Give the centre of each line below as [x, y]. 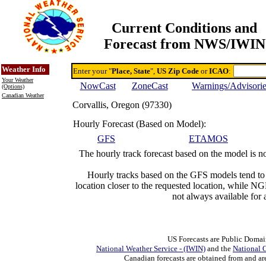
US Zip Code [178, 71]
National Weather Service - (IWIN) [151, 248]
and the [219, 248]
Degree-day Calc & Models [207, 58]
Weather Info [24, 69]
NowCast [98, 86]
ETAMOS [208, 139]
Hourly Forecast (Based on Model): [140, 124]
